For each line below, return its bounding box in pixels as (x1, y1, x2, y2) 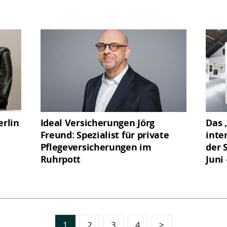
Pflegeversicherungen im (40, 141, 152, 153)
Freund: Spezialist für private (40, 129, 169, 141)
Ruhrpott (40, 153, 81, 165)
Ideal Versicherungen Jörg (40, 117, 155, 129)
